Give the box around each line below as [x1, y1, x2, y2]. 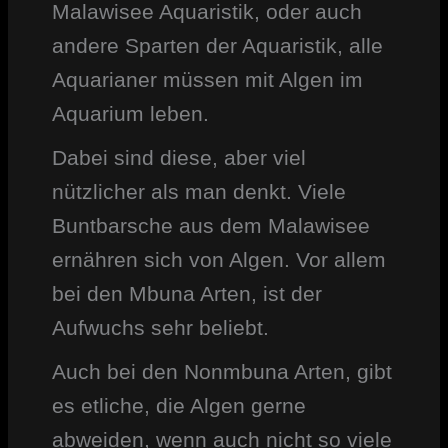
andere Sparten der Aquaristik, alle [51, 33, 383, 57]
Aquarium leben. [51, 101, 209, 125]
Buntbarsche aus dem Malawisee [51, 213, 370, 237]
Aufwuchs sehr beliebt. [51, 315, 269, 339]
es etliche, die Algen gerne [51, 393, 306, 417]
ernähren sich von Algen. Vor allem [51, 247, 386, 271]
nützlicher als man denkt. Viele [51, 179, 346, 203]
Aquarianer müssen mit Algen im [51, 67, 363, 91]
